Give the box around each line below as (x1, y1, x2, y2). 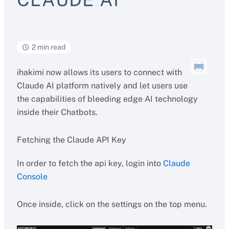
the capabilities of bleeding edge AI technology (16, 94, 198, 104)
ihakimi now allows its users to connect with (16, 67, 182, 77)
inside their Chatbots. (16, 107, 98, 117)
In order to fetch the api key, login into (16, 158, 163, 168)
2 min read (31, 43, 65, 51)
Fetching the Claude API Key (16, 135, 126, 145)
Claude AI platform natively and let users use (16, 81, 188, 90)
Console (16, 172, 48, 181)
